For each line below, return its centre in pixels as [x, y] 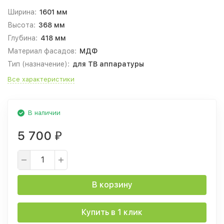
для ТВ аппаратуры [108, 64]
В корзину [112, 185]
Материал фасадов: [42, 51]
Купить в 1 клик [112, 212]
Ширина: [22, 12]
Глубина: [22, 38]
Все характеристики [41, 79]
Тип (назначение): [38, 64]
